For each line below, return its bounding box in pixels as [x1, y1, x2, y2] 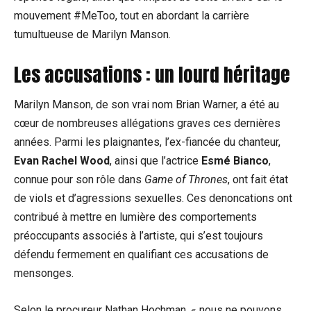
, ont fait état [228, 173, 288, 187]
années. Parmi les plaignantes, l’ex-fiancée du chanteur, [14, 135, 280, 149]
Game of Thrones [144, 173, 228, 187]
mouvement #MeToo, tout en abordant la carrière [14, 9, 249, 23]
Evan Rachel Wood [14, 154, 110, 168]
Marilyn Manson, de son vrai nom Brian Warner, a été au [14, 98, 279, 112]
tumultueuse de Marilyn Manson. [14, 28, 171, 42]
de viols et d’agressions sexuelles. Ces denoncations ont [14, 192, 292, 205]
